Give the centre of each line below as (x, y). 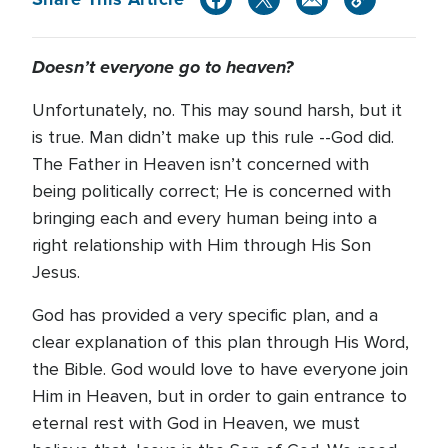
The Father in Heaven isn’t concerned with (200, 164)
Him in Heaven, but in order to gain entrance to (219, 396)
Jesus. (56, 272)
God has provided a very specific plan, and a (205, 315)
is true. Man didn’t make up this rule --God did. (213, 137)
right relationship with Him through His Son (201, 245)
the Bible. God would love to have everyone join (220, 369)
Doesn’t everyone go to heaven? (162, 67)
